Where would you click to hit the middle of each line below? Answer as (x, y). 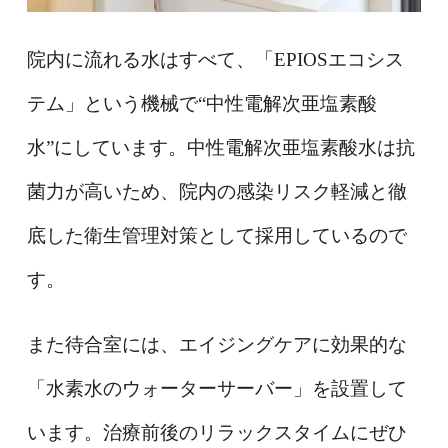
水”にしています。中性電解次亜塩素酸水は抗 (220, 147)
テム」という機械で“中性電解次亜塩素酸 (201, 103)
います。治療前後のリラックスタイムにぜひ (216, 432)
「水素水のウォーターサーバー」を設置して (216, 388)
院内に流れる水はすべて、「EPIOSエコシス (215, 59)
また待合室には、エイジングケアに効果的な (216, 344)
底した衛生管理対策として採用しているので (216, 235)
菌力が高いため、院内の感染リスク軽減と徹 (216, 191)
